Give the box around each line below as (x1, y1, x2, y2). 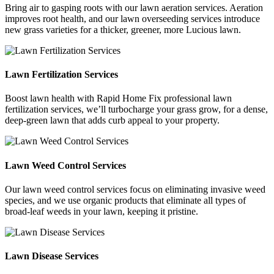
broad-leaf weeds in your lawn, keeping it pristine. (5, 206, 198, 217)
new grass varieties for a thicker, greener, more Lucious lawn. (5, 24, 241, 35)
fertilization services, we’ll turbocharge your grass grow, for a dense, (5, 104, 268, 115)
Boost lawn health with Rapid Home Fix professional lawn (5, 93, 232, 104)
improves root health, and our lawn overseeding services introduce (5, 13, 260, 24)
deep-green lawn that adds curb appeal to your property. (5, 115, 220, 126)
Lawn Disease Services (5, 251, 98, 262)
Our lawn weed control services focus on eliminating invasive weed (5, 183, 265, 194)
